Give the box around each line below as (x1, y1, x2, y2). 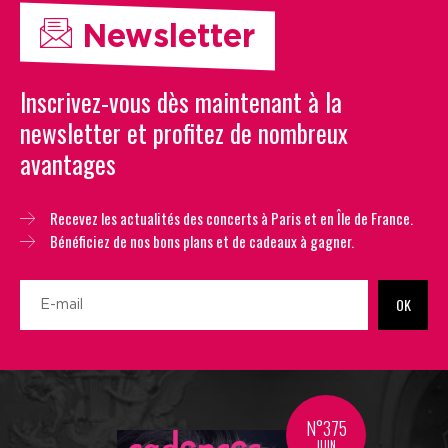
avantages (20, 144, 116, 182)
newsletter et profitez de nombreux (20, 113, 348, 151)
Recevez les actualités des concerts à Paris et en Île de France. (50, 206, 413, 229)
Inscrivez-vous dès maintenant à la (20, 82, 342, 120)
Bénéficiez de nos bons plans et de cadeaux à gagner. (50, 229, 354, 252)
